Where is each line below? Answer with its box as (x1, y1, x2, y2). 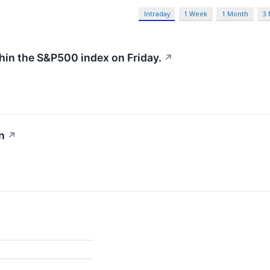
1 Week (184, 9, 208, 19)
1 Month (222, 9, 249, 19)
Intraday (143, 9, 170, 19)
